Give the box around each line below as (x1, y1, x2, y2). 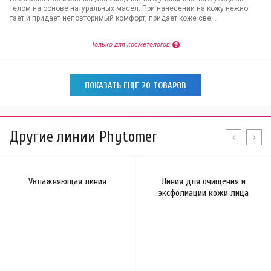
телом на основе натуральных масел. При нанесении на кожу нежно (10, 4, 248, 13)
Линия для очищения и (162, 176, 246, 187)
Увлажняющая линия (28, 176, 106, 187)
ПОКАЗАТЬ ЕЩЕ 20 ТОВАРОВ (85, 80, 186, 91)
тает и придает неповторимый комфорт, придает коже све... (10, 14, 217, 22)
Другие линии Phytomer (10, 128, 157, 146)
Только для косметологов (91, 41, 170, 48)
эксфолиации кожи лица (158, 188, 249, 198)
